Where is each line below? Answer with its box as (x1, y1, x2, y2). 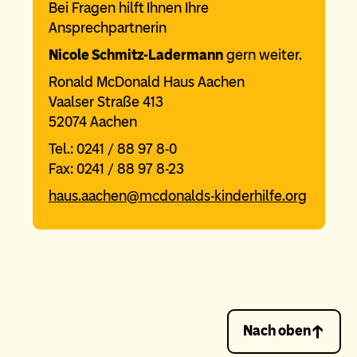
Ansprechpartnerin (48, 19, 167, 37)
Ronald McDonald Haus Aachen (48, 73, 245, 92)
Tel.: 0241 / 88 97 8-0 (48, 140, 177, 159)
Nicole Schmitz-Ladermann (48, 46, 223, 65)
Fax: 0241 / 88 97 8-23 (48, 160, 184, 178)
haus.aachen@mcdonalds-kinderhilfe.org (48, 187, 307, 206)
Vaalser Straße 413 (48, 93, 163, 112)
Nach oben (242, 322, 311, 340)
